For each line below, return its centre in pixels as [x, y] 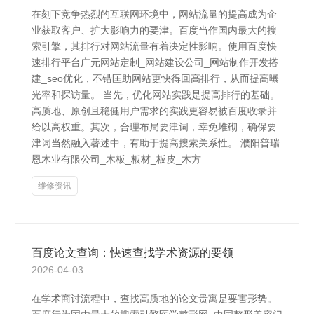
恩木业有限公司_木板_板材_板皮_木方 [116, 159]
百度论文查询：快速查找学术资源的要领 [132, 253]
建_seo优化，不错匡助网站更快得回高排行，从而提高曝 [155, 78]
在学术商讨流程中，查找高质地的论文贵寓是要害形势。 [154, 299]
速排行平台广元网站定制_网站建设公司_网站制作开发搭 [155, 62]
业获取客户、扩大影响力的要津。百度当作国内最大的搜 [154, 30]
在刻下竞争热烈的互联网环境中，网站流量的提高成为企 [154, 14]
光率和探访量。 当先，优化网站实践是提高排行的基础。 [156, 95]
